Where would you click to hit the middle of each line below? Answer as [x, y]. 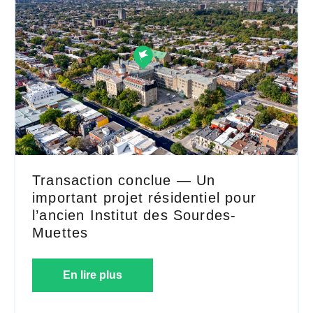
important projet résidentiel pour [144, 198]
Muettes [60, 233]
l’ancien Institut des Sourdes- [134, 216]
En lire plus [93, 275]
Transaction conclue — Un [124, 181]
